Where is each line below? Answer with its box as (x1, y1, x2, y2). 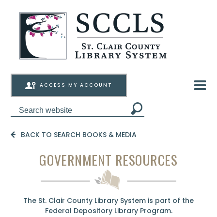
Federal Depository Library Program (45, 205, 171, 216)
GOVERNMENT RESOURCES (39, 150, 178, 170)
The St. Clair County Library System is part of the (23, 195, 194, 205)
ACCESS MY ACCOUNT (40, 81, 113, 89)
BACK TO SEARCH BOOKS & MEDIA (21, 130, 137, 140)
